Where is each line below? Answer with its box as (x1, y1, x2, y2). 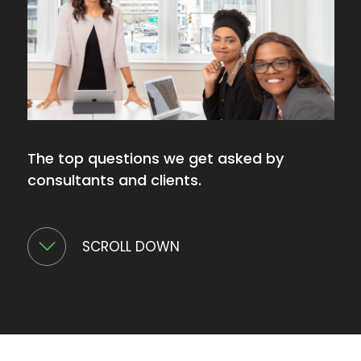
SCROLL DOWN (82, 236, 180, 256)
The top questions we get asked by (27, 148, 284, 169)
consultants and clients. (27, 170, 202, 191)
